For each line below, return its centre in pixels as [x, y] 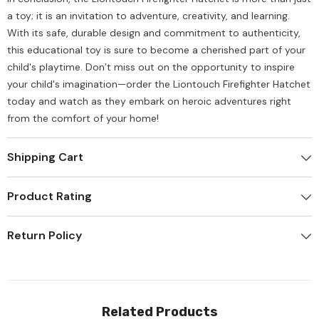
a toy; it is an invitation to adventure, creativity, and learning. [148, 16]
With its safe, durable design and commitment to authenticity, [154, 33]
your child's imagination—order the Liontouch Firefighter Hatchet [159, 84]
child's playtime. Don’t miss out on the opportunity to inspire [151, 67]
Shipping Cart [45, 157]
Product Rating [49, 197]
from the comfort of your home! [83, 119]
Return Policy [45, 236]
